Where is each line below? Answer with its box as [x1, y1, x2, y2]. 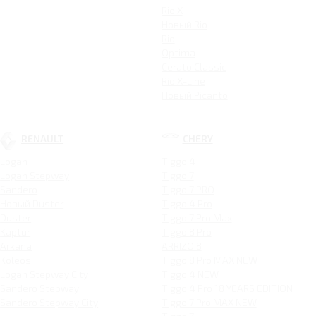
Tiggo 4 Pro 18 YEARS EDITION [161, 282, 293, 295]
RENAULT [21, 133, 64, 145]
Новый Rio [161, 18, 207, 31]
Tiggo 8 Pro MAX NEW [161, 254, 257, 267]
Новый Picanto [161, 89, 228, 102]
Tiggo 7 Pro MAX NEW [161, 296, 257, 309]
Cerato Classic [161, 61, 226, 73]
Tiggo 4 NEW [161, 268, 219, 281]
